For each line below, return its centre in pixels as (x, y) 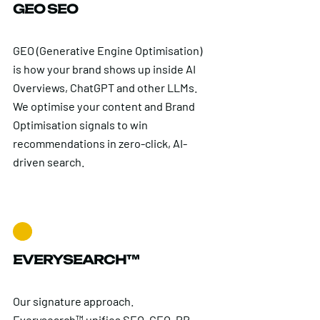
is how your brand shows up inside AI (104, 69)
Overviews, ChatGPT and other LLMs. (105, 88)
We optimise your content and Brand (104, 106)
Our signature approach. (73, 301)
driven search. (49, 162)
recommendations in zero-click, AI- (100, 144)
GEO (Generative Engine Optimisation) (107, 51)
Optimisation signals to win (80, 125)
